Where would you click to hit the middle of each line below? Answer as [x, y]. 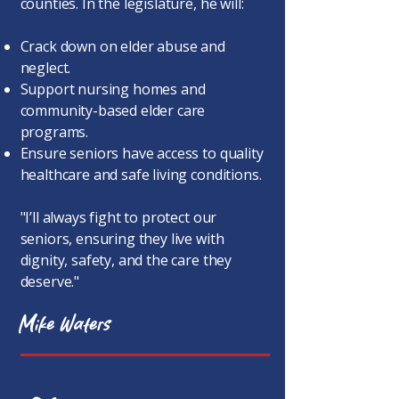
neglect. [45, 68]
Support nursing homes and [113, 89]
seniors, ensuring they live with [122, 239]
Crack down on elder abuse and [122, 46]
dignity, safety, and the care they [126, 260]
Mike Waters [65, 325]
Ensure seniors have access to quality [142, 153]
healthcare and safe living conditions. [141, 175]
